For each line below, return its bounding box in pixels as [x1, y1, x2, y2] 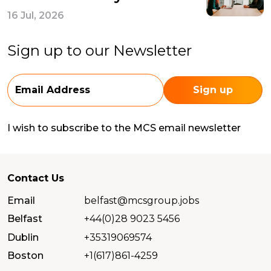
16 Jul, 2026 [7, 9, 64, 21]
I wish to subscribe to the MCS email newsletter [7, 122, 241, 134]
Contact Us [7, 172, 64, 184]
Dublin [7, 231, 39, 243]
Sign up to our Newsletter [7, 41, 192, 59]
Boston [7, 250, 44, 262]
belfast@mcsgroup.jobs [84, 194, 200, 206]
